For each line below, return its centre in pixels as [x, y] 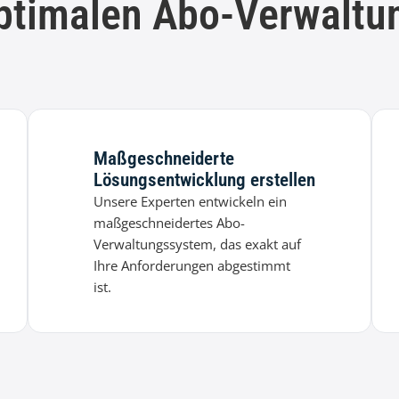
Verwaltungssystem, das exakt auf [198, 244]
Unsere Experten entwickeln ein [191, 202]
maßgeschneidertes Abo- [170, 223]
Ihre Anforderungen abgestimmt [192, 266]
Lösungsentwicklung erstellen [205, 180]
